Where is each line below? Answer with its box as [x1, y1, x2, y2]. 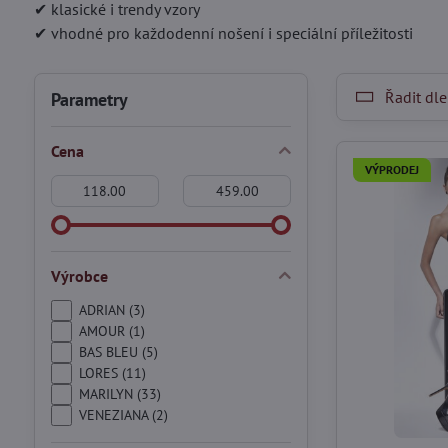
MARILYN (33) [78, 385, 161, 403]
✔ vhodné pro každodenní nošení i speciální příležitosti [33, 23, 413, 43]
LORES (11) [78, 364, 146, 382]
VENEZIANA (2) [78, 406, 168, 424]
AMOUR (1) [78, 322, 145, 340]
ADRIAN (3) [78, 301, 145, 319]
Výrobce [50, 266, 108, 286]
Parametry [50, 88, 128, 111]
